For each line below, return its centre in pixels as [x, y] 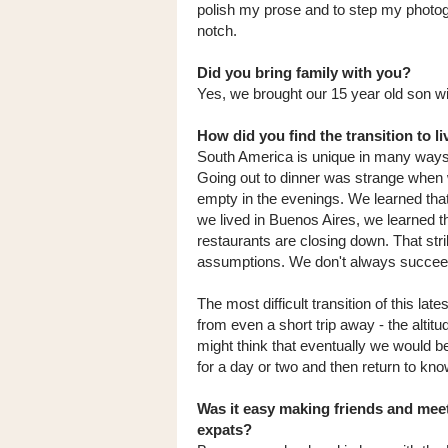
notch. [217, 30]
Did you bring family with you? [304, 72]
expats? [224, 429]
